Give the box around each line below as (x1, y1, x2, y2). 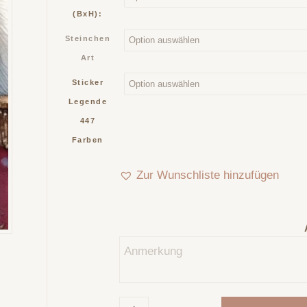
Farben (71, 135, 103, 144)
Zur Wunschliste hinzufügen (136, 168, 280, 182)
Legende (68, 97, 108, 106)
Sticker (71, 77, 104, 86)
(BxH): (73, 9, 103, 18)
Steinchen (64, 34, 111, 42)
